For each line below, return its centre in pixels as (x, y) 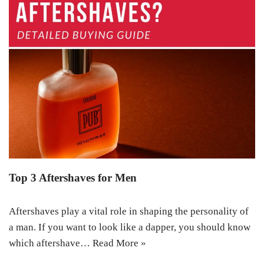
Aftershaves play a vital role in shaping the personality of (129, 211)
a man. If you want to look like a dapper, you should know (130, 227)
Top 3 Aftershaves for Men (73, 177)
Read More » (119, 243)
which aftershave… (51, 243)
